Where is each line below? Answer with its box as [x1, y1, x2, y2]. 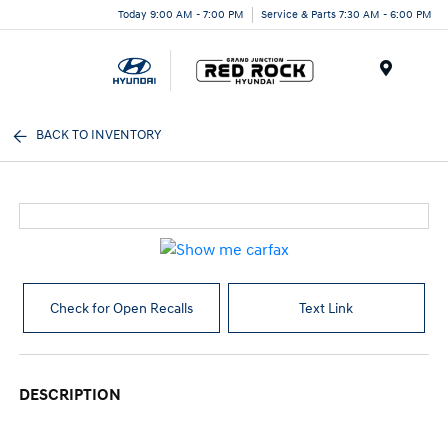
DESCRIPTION [19, 385, 122, 406]
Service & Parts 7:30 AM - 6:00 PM [261, 7, 432, 21]
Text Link [299, 299, 354, 317]
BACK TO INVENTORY [36, 127, 162, 143]
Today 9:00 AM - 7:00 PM [118, 7, 244, 21]
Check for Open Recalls [50, 299, 194, 317]
